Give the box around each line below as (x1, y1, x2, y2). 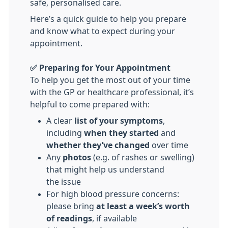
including (46, 129, 84, 137)
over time (152, 141, 188, 149)
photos (63, 153, 93, 161)
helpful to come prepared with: (30, 100, 150, 108)
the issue (46, 178, 81, 186)
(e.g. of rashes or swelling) (93, 153, 194, 161)
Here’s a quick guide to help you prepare (30, 15, 186, 23)
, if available (92, 214, 137, 222)
